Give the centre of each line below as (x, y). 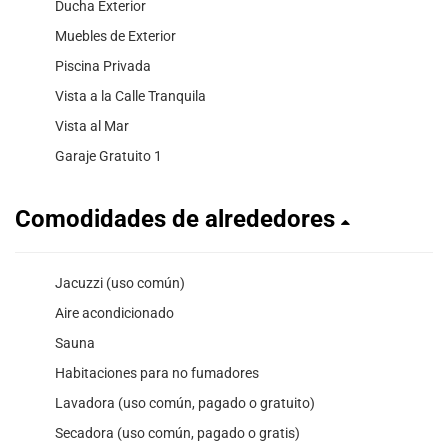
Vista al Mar (92, 126)
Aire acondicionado (114, 313)
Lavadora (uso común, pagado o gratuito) (185, 403)
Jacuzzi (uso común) (120, 283)
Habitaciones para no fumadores (157, 373)
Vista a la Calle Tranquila (130, 96)
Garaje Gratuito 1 (108, 156)
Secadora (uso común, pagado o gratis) (177, 433)
